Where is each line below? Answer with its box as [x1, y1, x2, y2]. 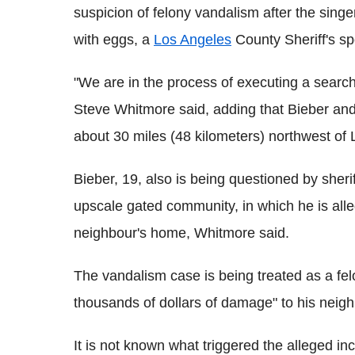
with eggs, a [74, 32, 154, 48]
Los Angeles [154, 32, 231, 48]
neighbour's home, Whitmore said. [74, 225, 289, 241]
